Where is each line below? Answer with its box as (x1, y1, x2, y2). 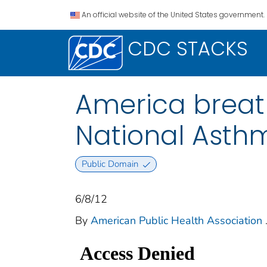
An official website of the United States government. (82, 10, 265, 20)
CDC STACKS (128, 35, 248, 62)
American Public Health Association (91, 213, 262, 228)
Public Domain (81, 158, 138, 170)
